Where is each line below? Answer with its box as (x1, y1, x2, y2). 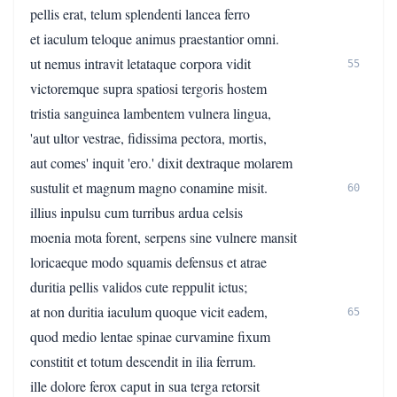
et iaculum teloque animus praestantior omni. (30, 29, 279, 48)
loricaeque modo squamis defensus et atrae (30, 253, 267, 271)
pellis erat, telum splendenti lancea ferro (30, 4, 250, 23)
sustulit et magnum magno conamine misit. (30, 178, 268, 197)
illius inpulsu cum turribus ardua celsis (30, 203, 243, 222)
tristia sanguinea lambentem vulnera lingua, (30, 104, 271, 122)
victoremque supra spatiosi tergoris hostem (30, 79, 267, 97)
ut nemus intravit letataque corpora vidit (30, 54, 251, 73)
